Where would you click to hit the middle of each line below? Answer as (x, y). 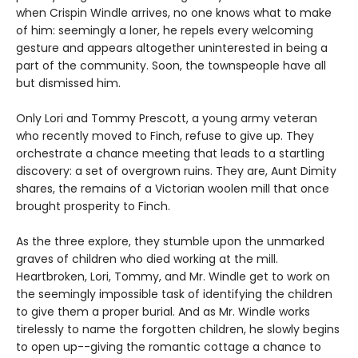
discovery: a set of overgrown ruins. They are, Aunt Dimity (176, 171)
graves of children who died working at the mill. (147, 259)
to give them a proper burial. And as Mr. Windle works (163, 312)
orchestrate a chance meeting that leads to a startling (170, 154)
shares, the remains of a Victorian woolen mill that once (173, 189)
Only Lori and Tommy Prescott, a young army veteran (167, 119)
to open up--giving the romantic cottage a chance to (169, 347)
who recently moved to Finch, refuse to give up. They (165, 136)
